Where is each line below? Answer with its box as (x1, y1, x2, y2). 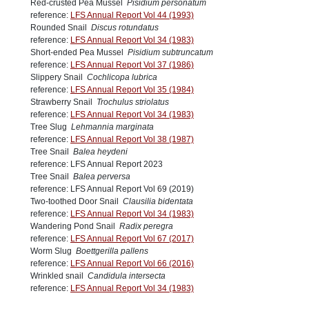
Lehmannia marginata (71, 122, 154, 132)
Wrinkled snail (30, 271, 88, 281)
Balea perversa (73, 172, 130, 182)
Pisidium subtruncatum (128, 48, 213, 58)
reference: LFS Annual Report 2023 (30, 159, 163, 170)
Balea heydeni (73, 147, 128, 157)
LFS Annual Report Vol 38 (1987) (70, 134, 194, 145)
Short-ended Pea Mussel (30, 48, 128, 58)
